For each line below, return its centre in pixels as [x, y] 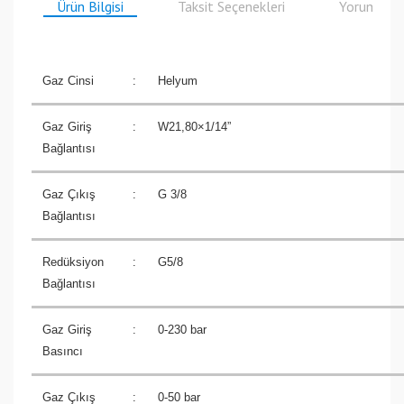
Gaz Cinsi [68, 81]
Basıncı [63, 351]
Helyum [178, 81]
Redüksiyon [73, 262]
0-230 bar [182, 330]
